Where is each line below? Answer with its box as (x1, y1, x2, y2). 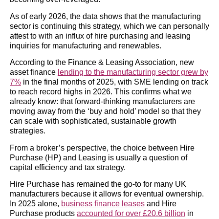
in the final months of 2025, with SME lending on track (21, 78, 208, 87)
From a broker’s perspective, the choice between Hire (10, 143, 195, 152)
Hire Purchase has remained (10, 179, 109, 188)
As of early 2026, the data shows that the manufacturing (10, 12, 201, 21)
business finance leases (61, 199, 145, 208)
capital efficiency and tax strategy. (10, 163, 126, 172)
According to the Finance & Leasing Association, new (10, 58, 194, 67)
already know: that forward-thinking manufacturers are (10, 97, 195, 106)
